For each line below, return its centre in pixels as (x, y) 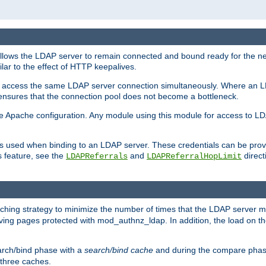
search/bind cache (119, 250)
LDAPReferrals (97, 156)
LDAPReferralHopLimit (194, 156)
